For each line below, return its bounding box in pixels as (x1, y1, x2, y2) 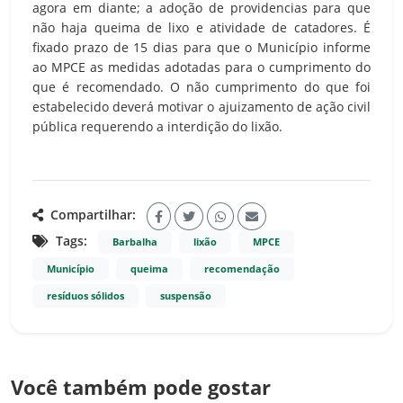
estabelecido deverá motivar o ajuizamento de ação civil (32, 97, 371, 115)
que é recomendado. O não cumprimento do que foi (32, 77, 371, 95)
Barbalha (112, 235, 157, 248)
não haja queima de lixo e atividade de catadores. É (32, 18, 371, 36)
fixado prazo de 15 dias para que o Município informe (32, 38, 371, 56)
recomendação (204, 262, 280, 275)
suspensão (160, 289, 211, 302)
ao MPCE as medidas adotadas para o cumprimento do (32, 58, 371, 76)
